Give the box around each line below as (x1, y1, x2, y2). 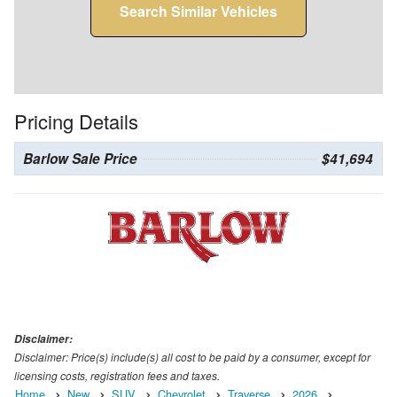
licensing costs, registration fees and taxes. (14, 367, 220, 383)
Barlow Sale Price (23, 149, 137, 169)
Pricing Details (14, 107, 138, 136)
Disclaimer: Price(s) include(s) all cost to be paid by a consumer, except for (14, 348, 370, 364)
